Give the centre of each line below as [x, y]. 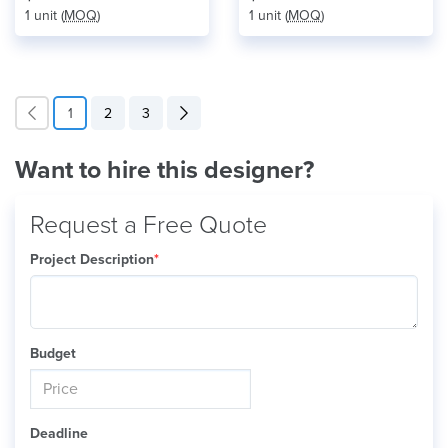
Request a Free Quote [148, 225]
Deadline [59, 433]
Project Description [92, 259]
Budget [53, 353]
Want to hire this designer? [164, 170]
